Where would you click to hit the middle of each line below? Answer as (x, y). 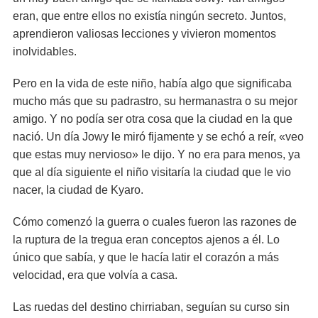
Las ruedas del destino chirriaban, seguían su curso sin (151, 307)
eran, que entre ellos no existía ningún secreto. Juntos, (149, 16)
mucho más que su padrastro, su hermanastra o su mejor (155, 101)
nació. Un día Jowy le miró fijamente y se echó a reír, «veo (158, 137)
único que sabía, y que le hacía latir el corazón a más (146, 257)
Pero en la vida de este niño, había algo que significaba (152, 83)
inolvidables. (45, 51)
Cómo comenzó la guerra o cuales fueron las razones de (155, 222)
